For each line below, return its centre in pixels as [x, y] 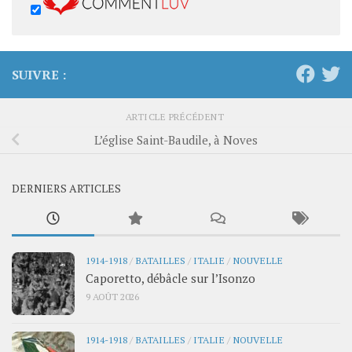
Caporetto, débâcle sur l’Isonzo [170, 278]
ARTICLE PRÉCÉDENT [176, 116]
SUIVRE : [39, 74]
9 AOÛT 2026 [112, 296]
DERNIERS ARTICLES [66, 188]
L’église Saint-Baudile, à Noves [176, 140]
